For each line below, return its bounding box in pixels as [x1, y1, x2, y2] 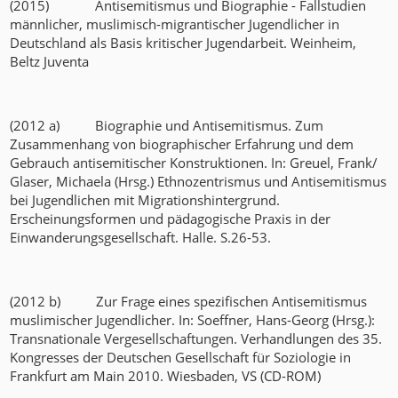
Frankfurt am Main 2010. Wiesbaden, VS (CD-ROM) [10, 367, 322, 386]
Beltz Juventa [10, 52, 90, 71]
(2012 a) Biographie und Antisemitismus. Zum [10, 116, 324, 135]
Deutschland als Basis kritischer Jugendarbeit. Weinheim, [10, 34, 357, 52]
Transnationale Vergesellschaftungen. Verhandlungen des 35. [10, 330, 383, 348]
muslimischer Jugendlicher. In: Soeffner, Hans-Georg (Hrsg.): [10, 311, 376, 330]
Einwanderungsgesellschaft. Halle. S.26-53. [10, 228, 272, 247]
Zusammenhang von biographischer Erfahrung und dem [10, 135, 354, 154]
